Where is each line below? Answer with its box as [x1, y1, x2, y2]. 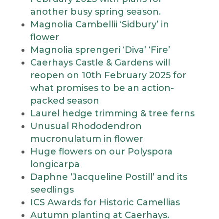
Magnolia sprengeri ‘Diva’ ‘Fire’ [30, 44, 170, 55]
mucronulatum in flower [30, 133, 143, 144]
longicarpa [30, 159, 80, 170]
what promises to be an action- [30, 83, 174, 93]
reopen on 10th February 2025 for [30, 70, 186, 81]
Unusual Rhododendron [30, 121, 142, 131]
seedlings [30, 184, 74, 195]
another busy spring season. [30, 6, 161, 17]
